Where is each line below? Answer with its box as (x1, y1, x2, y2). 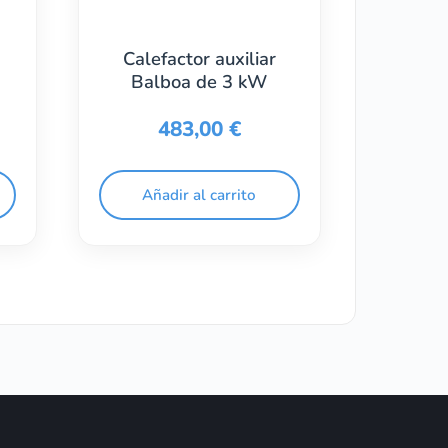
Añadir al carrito (142, 185, 257, 206)
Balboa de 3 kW (131, 68, 268, 94)
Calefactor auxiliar (122, 45, 276, 71)
